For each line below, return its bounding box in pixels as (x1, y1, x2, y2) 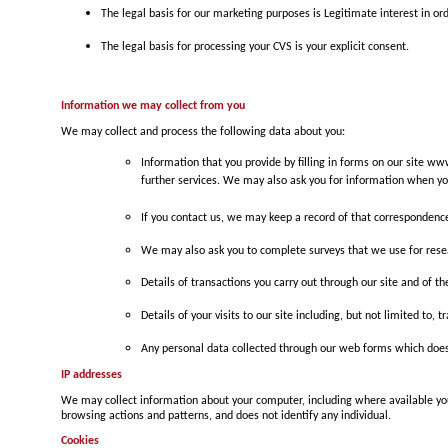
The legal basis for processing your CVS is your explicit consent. (100, 40, 409, 53)
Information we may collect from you (60, 99, 245, 112)
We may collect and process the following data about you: (60, 125, 345, 138)
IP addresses (60, 369, 122, 382)
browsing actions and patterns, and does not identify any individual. (60, 409, 391, 422)
